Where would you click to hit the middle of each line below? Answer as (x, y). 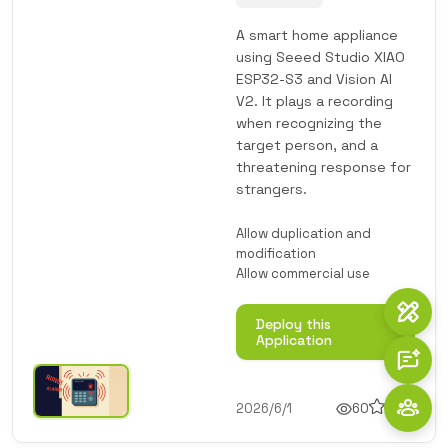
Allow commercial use (303, 273)
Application (294, 340)
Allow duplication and (303, 233)
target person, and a (307, 145)
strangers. (271, 189)
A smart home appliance (317, 35)
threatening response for (323, 167)
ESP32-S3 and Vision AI (314, 79)
